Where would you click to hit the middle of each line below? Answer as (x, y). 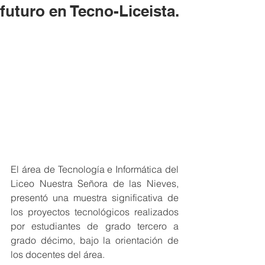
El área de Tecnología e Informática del (95, 169)
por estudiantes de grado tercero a (95, 226)
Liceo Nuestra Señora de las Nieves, (95, 183)
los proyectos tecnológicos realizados (95, 212)
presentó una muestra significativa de (95, 198)
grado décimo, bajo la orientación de (95, 240)
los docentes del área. (58, 254)
